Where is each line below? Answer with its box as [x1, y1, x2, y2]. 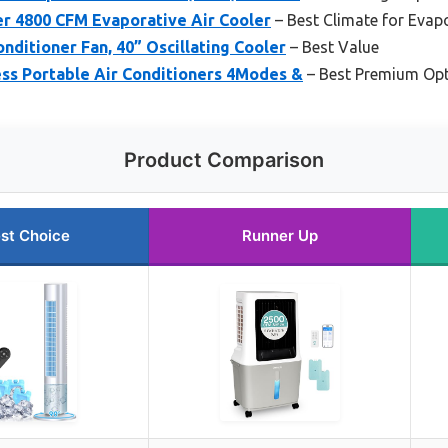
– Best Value [286, 38, 379, 57]
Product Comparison [124, 148, 324, 173]
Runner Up [241, 226, 318, 246]
